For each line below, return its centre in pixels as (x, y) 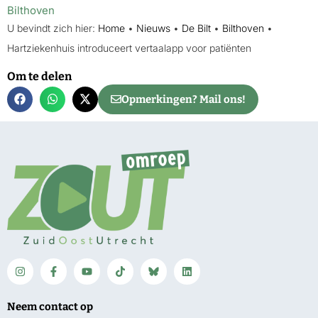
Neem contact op (50, 306)
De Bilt (196, 28)
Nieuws (153, 28)
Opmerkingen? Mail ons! (183, 99)
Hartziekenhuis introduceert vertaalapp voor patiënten (129, 48)
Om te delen (39, 76)
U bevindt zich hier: (51, 28)
